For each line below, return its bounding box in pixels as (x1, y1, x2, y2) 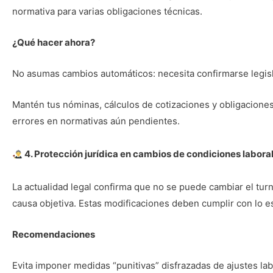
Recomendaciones (12, 229, 95, 240)
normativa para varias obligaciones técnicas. (12, 5, 205, 17)
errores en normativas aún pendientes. (12, 115, 180, 127)
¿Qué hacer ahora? (12, 37, 95, 48)
